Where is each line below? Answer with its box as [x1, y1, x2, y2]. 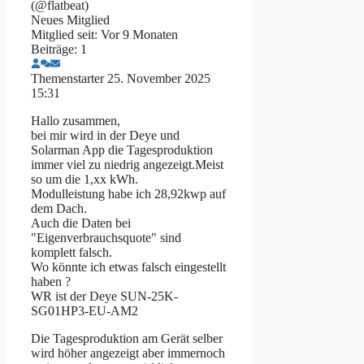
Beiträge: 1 [31, 41, 87, 56]
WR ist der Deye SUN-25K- [31, 288, 178, 303]
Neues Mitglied [31, 12, 110, 27]
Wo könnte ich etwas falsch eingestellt [31, 259, 226, 274]
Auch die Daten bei [31, 215, 131, 230]
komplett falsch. [31, 245, 112, 259]
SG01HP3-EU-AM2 [31, 303, 138, 318]
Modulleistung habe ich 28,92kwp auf [31, 186, 226, 201]
